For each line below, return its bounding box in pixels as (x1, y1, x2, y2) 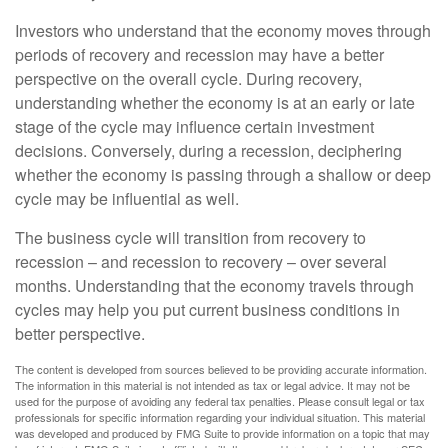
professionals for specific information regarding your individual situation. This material (15, 409, 425, 426)
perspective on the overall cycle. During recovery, (15, 67, 362, 91)
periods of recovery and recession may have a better (15, 43, 384, 67)
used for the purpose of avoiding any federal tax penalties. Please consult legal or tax (15, 393, 425, 410)
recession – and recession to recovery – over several (15, 250, 387, 274)
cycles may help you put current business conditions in (15, 298, 400, 322)
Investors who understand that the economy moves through (15, 19, 431, 43)
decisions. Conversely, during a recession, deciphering (15, 139, 402, 163)
